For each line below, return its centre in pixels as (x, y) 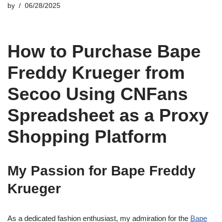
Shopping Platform (87, 137)
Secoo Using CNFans (98, 94)
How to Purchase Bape (104, 51)
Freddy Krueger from (96, 73)
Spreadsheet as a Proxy (108, 115)
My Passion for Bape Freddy (102, 171)
